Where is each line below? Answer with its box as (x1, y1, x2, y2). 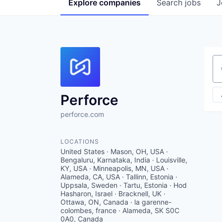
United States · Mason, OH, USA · (60, 147, 168, 156)
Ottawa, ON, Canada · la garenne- (60, 198, 171, 206)
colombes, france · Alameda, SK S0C (60, 206, 179, 215)
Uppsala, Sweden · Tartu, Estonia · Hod (60, 181, 187, 189)
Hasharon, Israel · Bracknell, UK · (60, 189, 166, 198)
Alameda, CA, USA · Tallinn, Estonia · (60, 172, 177, 181)
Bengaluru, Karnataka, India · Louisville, (60, 156, 187, 164)
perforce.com (60, 110, 104, 118)
